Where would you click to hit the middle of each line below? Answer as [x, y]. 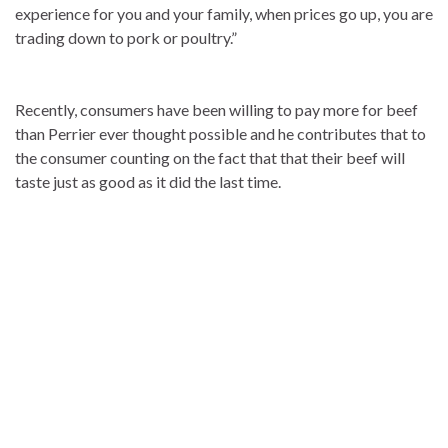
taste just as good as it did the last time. [148, 181]
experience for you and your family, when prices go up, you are [224, 13]
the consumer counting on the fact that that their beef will [210, 157]
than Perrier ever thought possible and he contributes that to [220, 133]
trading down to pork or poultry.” [126, 37]
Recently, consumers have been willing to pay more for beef [216, 109]
